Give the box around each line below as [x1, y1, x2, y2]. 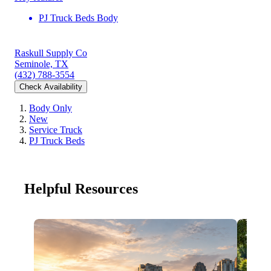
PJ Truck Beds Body [39, 13, 118, 24]
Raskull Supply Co [15, 48, 87, 59]
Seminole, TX [15, 59, 68, 70]
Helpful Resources [24, 180, 138, 197]
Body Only [29, 103, 72, 114]
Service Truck [29, 125, 82, 135]
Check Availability [19, 82, 82, 92]
